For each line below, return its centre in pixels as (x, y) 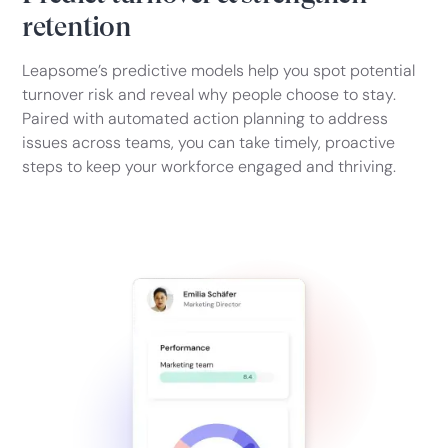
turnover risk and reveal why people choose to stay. (209, 95)
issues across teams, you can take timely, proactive (209, 143)
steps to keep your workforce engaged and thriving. (209, 167)
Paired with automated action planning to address (205, 119)
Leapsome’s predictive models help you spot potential (219, 71)
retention (77, 27)
